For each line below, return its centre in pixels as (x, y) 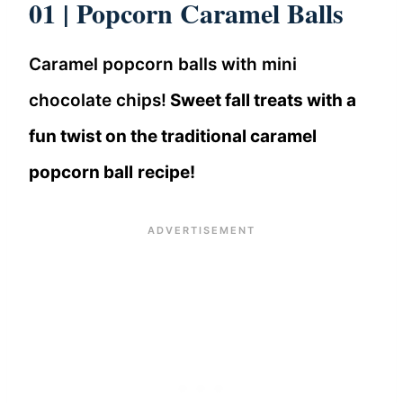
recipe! (166, 173)
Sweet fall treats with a (261, 101)
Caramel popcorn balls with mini (163, 65)
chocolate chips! (98, 101)
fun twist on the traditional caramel (173, 137)
